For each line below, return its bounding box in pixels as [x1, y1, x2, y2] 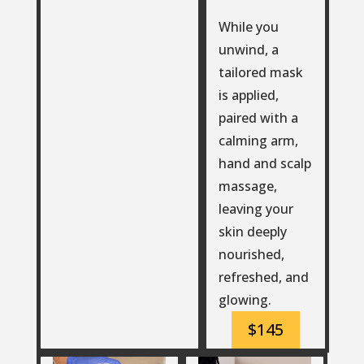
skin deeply [218, 222, 287, 240]
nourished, [218, 245, 284, 263]
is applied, [218, 85, 279, 104]
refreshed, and [218, 267, 309, 286]
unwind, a [218, 40, 279, 58]
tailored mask [218, 63, 303, 81]
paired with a [218, 108, 298, 127]
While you [218, 17, 279, 36]
